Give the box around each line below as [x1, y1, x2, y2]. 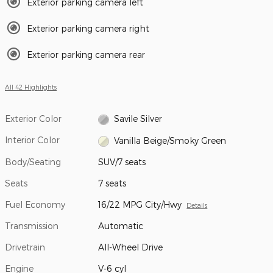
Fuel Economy [5, 199, 65, 210]
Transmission [5, 220, 58, 231]
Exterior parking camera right [27, 23, 149, 34]
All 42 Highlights [5, 83, 57, 91]
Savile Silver [113, 113, 162, 124]
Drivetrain [5, 241, 45, 252]
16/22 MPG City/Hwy [98, 199, 182, 210]
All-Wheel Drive [98, 241, 163, 252]
